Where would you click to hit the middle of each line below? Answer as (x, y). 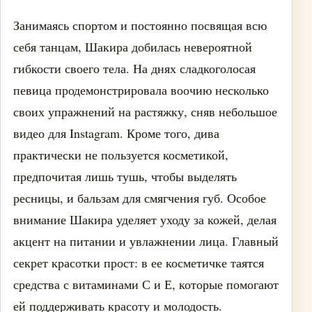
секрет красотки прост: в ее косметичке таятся (139, 263)
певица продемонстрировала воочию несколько (141, 90)
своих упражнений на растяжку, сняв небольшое (145, 111)
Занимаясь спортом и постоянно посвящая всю (140, 25)
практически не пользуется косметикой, (121, 155)
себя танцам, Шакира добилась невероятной (133, 47)
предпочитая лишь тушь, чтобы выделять (125, 176)
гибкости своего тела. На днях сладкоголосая (134, 68)
